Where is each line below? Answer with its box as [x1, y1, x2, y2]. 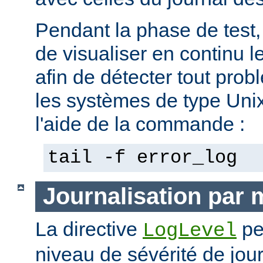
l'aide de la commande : [35, 113, 245, 136]
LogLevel [143, 219, 237, 242]
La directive [35, 217, 143, 240]
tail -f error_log [48, 147, 237, 169]
